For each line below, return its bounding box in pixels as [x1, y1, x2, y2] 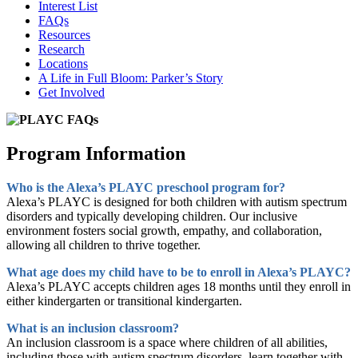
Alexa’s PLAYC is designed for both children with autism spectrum [6, 194, 347, 209]
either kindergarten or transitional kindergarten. [6, 293, 242, 308]
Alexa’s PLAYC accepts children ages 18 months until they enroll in [6, 279, 351, 293]
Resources [38, 28, 90, 42]
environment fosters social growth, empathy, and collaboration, [6, 223, 322, 237]
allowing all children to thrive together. [6, 237, 201, 252]
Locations [38, 57, 88, 71]
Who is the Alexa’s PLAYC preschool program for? [6, 180, 285, 194]
